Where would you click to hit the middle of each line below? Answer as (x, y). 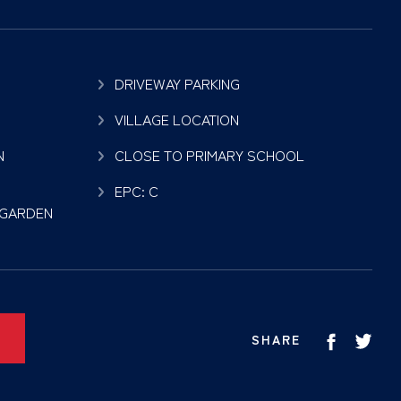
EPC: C (137, 191)
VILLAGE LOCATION (177, 119)
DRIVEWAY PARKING (177, 83)
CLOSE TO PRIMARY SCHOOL (209, 155)
